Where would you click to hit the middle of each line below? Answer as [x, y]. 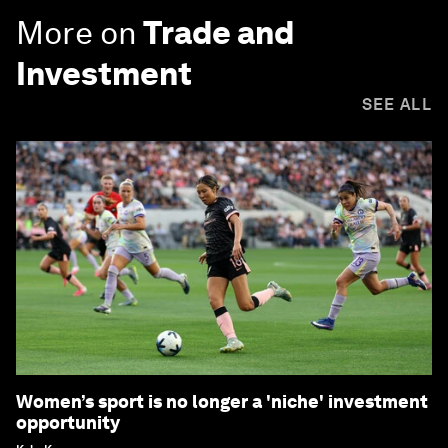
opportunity [68, 423]
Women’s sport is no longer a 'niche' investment [222, 402]
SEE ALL [396, 105]
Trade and [218, 33]
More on [76, 33]
